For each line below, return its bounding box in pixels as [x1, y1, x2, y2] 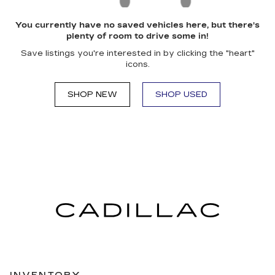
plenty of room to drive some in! [66, 31, 209, 41]
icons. [125, 60, 150, 69]
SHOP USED [155, 90, 207, 99]
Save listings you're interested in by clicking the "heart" [20, 48, 255, 58]
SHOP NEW [68, 90, 117, 99]
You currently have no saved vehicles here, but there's [15, 20, 260, 30]
